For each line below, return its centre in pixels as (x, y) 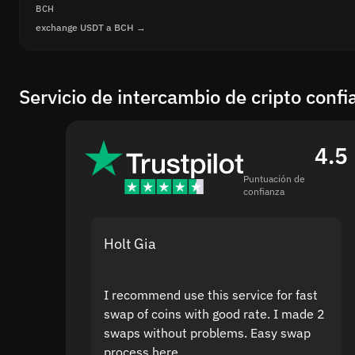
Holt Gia (130, 243)
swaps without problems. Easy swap (207, 332)
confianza (263, 191)
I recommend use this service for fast (210, 294)
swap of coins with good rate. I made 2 (214, 313)
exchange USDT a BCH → (91, 27)
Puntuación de (274, 178)
